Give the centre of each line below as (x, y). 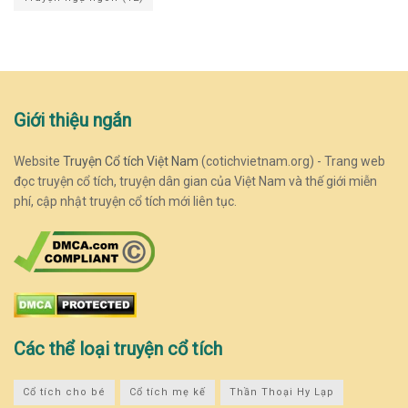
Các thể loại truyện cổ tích (118, 349)
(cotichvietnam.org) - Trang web (292, 162)
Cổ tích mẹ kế (168, 393)
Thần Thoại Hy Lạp (282, 393)
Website (38, 162)
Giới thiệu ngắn (72, 121)
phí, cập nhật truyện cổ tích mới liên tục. (125, 202)
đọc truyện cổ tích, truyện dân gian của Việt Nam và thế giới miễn (195, 182)
